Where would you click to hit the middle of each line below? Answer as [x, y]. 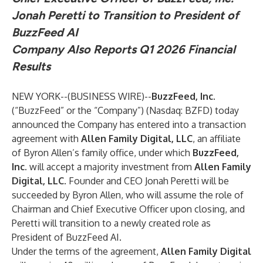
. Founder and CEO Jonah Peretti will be [146, 181]
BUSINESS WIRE [106, 96]
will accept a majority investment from [111, 167]
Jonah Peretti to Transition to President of [125, 15]
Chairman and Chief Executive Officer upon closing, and [128, 209]
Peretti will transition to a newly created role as [111, 223]
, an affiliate [217, 139]
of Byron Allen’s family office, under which [102, 153]
